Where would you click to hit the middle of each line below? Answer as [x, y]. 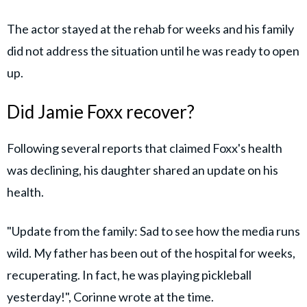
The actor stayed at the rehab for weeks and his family [150, 28]
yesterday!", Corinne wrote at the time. [110, 297]
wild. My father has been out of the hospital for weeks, [151, 253]
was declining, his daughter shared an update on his [143, 170]
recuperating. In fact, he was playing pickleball [129, 275]
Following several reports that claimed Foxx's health [145, 148]
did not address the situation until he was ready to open [153, 50]
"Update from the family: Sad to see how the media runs [153, 231]
